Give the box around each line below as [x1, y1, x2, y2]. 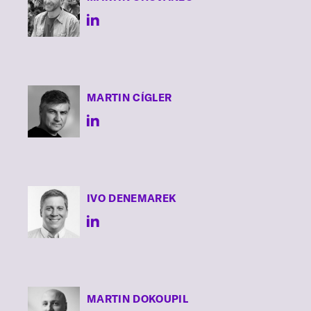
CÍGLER [130, 91, 172, 104]
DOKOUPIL [130, 292, 189, 305]
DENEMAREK [106, 192, 177, 205]
